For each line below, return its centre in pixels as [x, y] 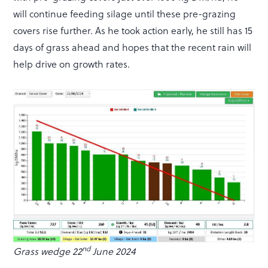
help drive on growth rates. [72, 63]
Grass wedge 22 [48, 251]
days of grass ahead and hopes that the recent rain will [133, 47]
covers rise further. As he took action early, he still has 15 [133, 30]
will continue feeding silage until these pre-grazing [125, 13]
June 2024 [114, 251]
